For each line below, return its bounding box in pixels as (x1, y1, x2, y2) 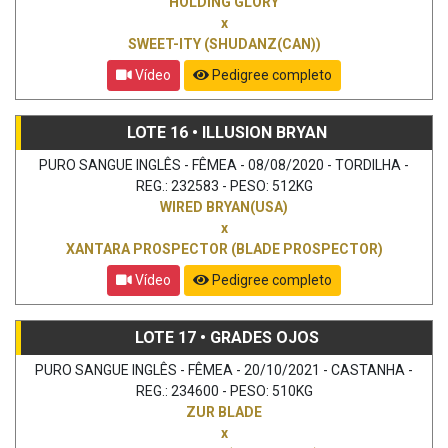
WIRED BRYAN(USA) (160, 198, 288, 215)
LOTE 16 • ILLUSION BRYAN (126, 122, 327, 142)
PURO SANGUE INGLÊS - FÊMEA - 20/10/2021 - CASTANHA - (35, 361, 413, 378)
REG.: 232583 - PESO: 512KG (135, 177, 313, 194)
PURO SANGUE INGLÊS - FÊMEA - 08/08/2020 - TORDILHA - (39, 156, 409, 173)
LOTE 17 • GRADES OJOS (134, 327, 319, 347)
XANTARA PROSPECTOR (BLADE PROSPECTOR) (65, 240, 383, 257)
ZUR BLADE (186, 403, 262, 420)
